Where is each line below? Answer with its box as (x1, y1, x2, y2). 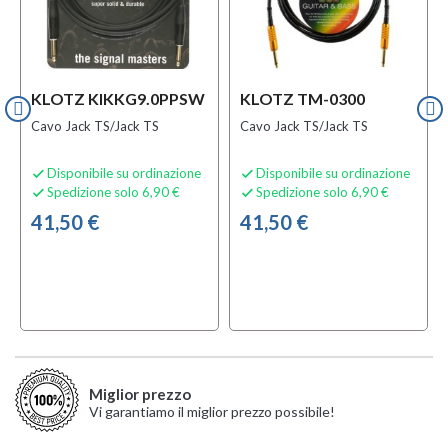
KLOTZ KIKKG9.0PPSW (31, 89, 205, 108)
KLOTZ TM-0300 (240, 89, 365, 108)
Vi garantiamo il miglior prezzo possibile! (89, 403, 335, 420)
